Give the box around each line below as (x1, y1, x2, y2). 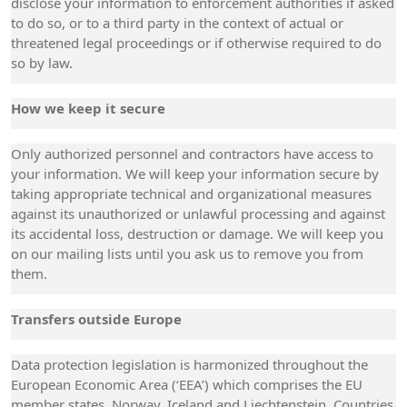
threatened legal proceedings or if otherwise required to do (11, 34, 382, 52)
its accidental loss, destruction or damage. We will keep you (11, 224, 383, 243)
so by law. (11, 54, 73, 72)
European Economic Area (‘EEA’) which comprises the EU (11, 375, 362, 393)
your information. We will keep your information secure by (11, 164, 379, 183)
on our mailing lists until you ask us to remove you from (11, 244, 363, 263)
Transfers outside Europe (11, 310, 182, 328)
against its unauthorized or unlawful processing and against (11, 204, 385, 223)
